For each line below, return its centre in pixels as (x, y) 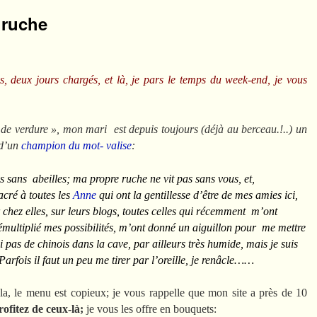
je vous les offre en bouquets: (150, 309)
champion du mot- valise (76, 145)
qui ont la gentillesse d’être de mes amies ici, (197, 195)
